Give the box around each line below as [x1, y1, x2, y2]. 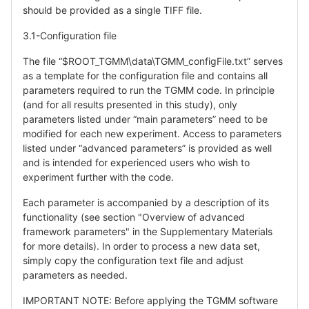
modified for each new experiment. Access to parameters [23, 127, 281, 139]
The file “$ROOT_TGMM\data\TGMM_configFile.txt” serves [23, 54, 283, 67]
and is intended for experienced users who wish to [23, 156, 250, 168]
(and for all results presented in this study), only [23, 98, 237, 110]
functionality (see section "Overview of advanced [23, 210, 245, 223]
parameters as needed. [23, 268, 128, 281]
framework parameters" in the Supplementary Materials [23, 225, 272, 237]
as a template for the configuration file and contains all [23, 69, 268, 81]
